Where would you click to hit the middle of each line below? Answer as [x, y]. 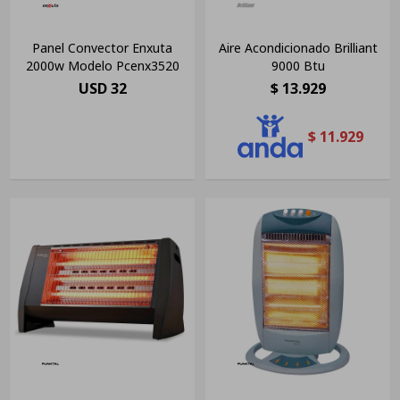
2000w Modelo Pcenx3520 [102, 66]
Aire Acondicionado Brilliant [298, 48]
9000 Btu [298, 66]
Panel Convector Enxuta [102, 48]
